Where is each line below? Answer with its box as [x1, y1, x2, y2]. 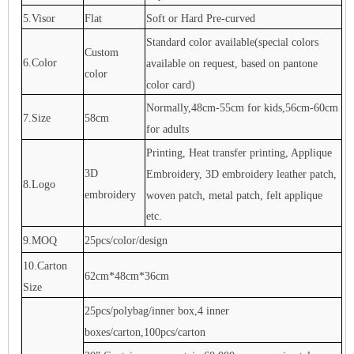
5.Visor [23, 12, 56, 24]
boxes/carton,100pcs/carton [85, 326, 206, 338]
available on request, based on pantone [146, 57, 318, 70]
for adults [146, 122, 190, 135]
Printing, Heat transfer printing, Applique [146, 146, 333, 159]
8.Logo [23, 178, 56, 190]
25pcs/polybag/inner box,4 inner [85, 304, 230, 317]
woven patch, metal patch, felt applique [146, 189, 323, 201]
